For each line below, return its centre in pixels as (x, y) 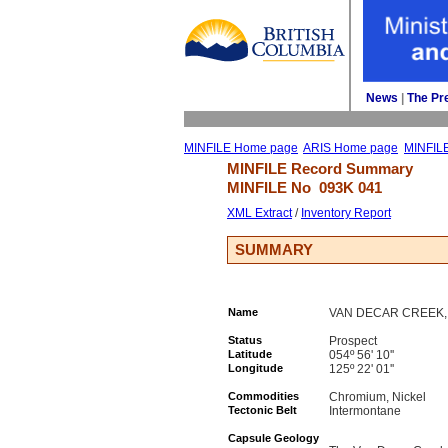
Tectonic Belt (262, 410)
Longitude (255, 368)
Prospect (353, 341)
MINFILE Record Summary (320, 168)
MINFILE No (273, 187)
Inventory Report (346, 213)
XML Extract (259, 213)
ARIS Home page (350, 148)
